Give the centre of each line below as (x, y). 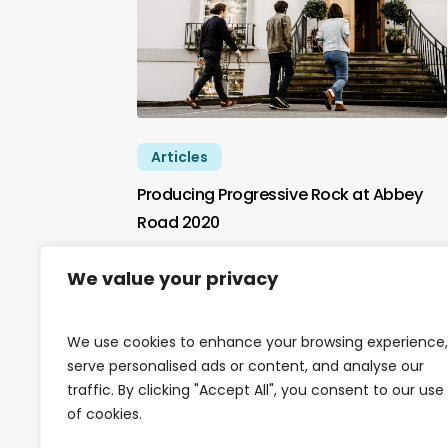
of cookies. (104, 414)
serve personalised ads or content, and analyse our (245, 366)
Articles (180, 157)
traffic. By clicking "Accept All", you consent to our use (255, 390)
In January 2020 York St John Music (274, 260)
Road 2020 (178, 223)
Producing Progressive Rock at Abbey (280, 195)
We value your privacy (172, 278)
